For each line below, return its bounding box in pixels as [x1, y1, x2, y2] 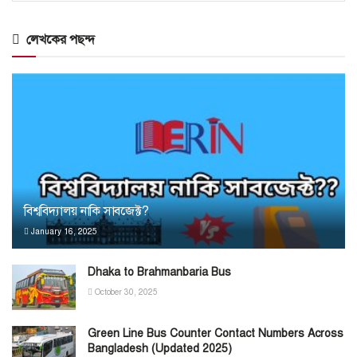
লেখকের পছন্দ [26, 32, 95, 49]
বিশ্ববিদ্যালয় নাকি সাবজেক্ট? [24, 203, 149, 220]
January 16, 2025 [29, 226, 97, 237]
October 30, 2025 [92, 287, 158, 298]
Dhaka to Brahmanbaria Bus [88, 265, 231, 280]
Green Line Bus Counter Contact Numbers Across [88, 327, 343, 341]
